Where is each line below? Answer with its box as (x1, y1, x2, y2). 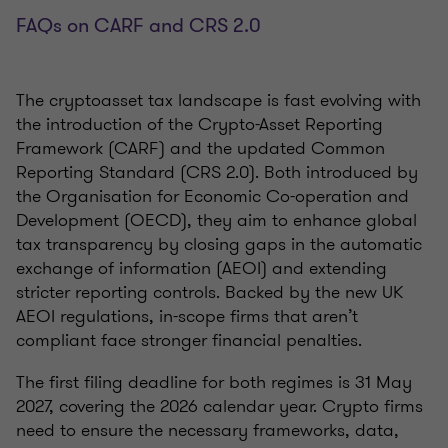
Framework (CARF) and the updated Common (16, 135, 385, 162)
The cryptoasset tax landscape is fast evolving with (16, 87, 421, 114)
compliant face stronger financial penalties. (16, 327, 362, 354)
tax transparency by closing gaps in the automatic (16, 231, 422, 258)
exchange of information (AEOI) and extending (16, 255, 387, 282)
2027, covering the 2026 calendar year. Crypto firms (16, 393, 423, 420)
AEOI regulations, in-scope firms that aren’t (16, 303, 358, 330)
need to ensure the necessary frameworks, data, (16, 417, 399, 444)
